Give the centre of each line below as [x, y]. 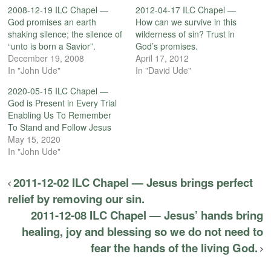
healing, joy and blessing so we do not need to [142, 231]
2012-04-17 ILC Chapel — [186, 9]
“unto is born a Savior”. [52, 46]
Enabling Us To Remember [60, 115]
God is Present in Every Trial [63, 103]
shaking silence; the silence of [65, 34]
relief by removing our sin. [77, 198]
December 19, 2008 [46, 58]
